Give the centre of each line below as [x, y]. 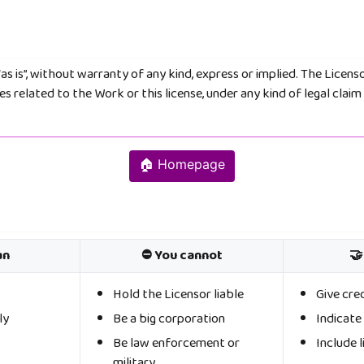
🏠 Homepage [182, 165]
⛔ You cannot [182, 256]
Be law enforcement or [176, 344]
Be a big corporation [169, 318]
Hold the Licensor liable [178, 294]
